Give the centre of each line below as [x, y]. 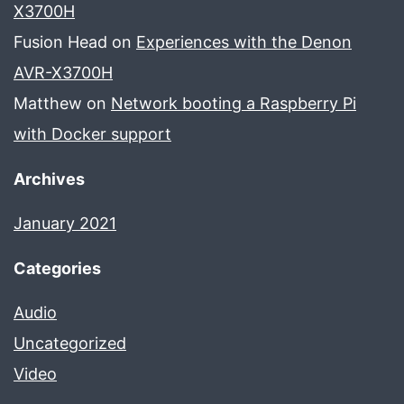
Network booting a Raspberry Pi [234, 104]
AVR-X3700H [63, 73]
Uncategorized [70, 344]
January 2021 [65, 224]
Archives [49, 179]
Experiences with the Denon [244, 42]
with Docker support [92, 134]
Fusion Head [60, 42]
